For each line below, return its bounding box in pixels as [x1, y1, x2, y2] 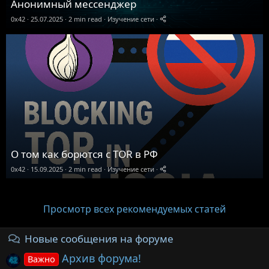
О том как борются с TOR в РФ [11, 147, 158, 161]
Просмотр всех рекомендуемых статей [43, 202, 226, 216]
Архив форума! [62, 250, 142, 265]
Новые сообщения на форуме [24, 232, 174, 246]
